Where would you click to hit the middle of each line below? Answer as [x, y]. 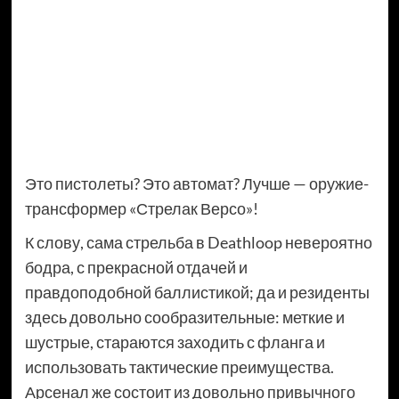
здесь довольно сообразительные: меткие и [184, 318]
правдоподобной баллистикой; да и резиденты [197, 293]
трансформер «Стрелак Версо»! [141, 209]
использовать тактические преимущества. [179, 367]
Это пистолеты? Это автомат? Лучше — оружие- [196, 184]
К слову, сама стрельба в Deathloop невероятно [198, 243]
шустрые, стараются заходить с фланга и [175, 342]
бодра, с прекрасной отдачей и [136, 268]
